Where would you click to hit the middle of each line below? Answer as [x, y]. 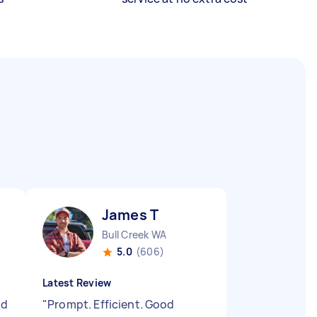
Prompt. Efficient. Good [111, 304]
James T [131, 215]
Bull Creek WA [134, 235]
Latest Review [77, 283]
